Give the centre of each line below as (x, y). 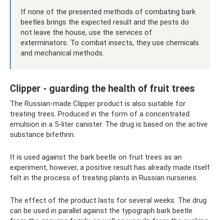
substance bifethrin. (42, 135)
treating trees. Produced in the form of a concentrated (100, 114)
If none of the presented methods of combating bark (108, 12)
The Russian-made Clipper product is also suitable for (98, 104)
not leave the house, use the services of (86, 32)
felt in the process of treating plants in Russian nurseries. (104, 178)
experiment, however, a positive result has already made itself (110, 167)
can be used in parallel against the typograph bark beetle (101, 211)
